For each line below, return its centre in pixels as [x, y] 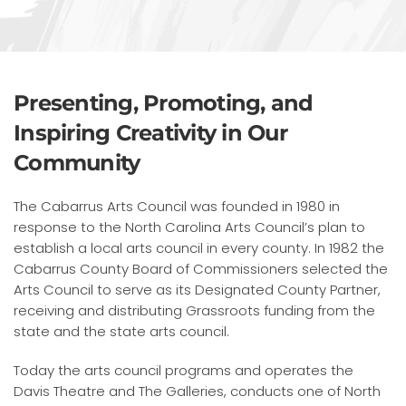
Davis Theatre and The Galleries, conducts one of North [197, 391]
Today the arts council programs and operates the [184, 371]
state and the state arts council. [121, 332]
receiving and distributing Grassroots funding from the [194, 311]
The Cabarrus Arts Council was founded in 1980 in [177, 207]
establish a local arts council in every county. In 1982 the [199, 248]
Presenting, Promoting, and [164, 103]
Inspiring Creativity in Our [150, 133]
